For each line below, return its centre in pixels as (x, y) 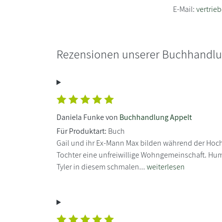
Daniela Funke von (88, 117)
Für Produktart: (82, 131)
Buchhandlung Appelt (156, 117)
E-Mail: (185, 9)
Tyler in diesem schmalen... (102, 166)
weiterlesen (166, 166)
